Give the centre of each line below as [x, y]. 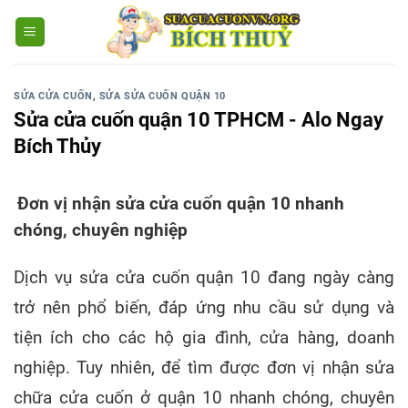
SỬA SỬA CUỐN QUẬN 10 [163, 96]
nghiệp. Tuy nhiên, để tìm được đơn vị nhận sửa [204, 367]
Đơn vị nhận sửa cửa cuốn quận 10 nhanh [181, 204]
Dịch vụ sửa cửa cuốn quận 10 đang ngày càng [204, 277]
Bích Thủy [57, 145]
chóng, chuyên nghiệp [101, 230]
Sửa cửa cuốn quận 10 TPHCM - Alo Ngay [199, 119]
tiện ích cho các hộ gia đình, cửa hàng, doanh [204, 337]
